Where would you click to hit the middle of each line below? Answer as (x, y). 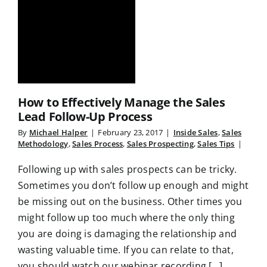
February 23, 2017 (131, 133)
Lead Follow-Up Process (85, 117)
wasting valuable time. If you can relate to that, (126, 250)
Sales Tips (216, 144)
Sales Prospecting (160, 144)
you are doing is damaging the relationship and (128, 234)
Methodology (43, 144)
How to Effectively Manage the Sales (122, 103)
